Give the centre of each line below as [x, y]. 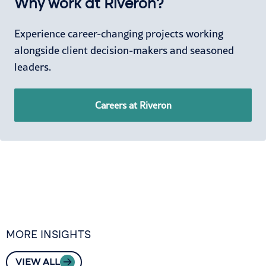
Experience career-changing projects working [119, 34]
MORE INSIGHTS [48, 235]
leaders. [33, 67]
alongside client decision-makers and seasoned [124, 50]
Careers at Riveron [133, 105]
